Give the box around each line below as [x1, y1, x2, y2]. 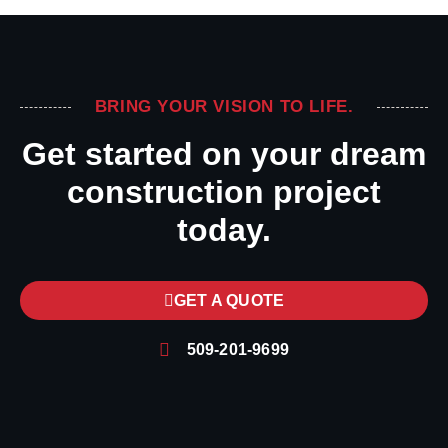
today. [177, 212, 271, 248]
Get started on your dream [22, 136, 426, 172]
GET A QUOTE [174, 292, 285, 309]
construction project [67, 174, 381, 210]
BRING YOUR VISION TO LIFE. [94, 97, 354, 116]
